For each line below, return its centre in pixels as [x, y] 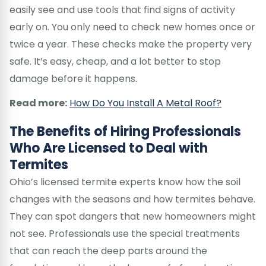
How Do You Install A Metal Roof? [145, 103]
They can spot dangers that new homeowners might [133, 216]
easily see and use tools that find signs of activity [122, 9]
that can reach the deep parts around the [108, 251]
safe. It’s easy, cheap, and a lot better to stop [115, 61]
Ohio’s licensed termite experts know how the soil [125, 182]
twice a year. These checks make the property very [131, 44]
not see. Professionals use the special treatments [125, 233]
